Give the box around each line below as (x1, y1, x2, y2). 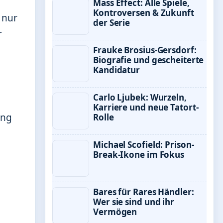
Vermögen (93, 206, 137, 218)
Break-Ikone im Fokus (93, 149, 184, 160)
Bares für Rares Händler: (93, 186, 194, 198)
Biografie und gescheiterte (93, 54, 204, 66)
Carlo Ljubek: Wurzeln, (93, 92, 187, 103)
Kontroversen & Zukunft (93, 7, 194, 18)
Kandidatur (93, 64, 140, 76)
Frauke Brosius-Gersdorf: (93, 44, 197, 56)
